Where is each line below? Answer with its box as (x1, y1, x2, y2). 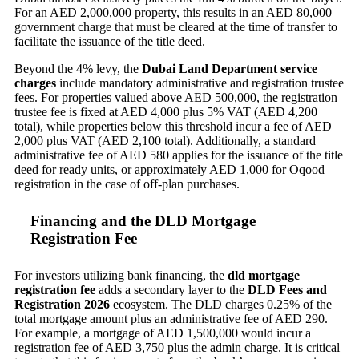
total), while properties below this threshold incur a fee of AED (14, 119, 332, 134)
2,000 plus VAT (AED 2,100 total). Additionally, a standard (14, 134, 316, 148)
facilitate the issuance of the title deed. (14, 34, 205, 49)
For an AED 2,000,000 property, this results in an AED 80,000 (14, 6, 332, 20)
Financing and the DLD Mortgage (30, 212, 256, 230)
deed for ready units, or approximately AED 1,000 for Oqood (14, 163, 325, 177)
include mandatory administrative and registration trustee (56, 76, 344, 91)
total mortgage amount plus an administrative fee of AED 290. (14, 312, 328, 326)
